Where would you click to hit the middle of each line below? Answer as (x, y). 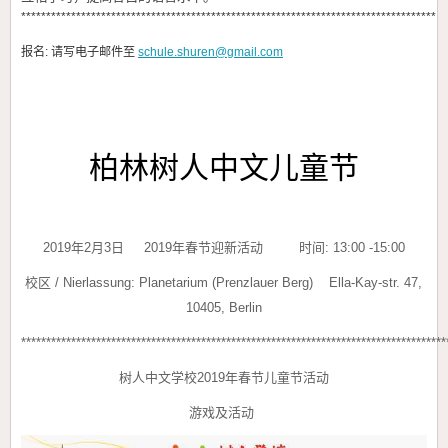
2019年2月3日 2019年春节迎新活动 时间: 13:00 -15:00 (224, 248)
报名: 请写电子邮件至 (79, 52)
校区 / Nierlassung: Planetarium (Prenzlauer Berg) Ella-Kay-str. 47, (224, 283)
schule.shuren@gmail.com (210, 52)
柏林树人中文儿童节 (224, 167)
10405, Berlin (224, 308)
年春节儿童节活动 (277, 378)
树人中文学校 (158, 378)
